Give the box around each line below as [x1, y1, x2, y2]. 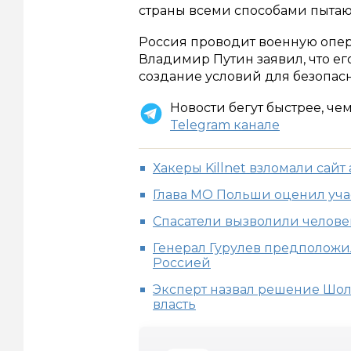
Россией [153, 255, 211, 271]
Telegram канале [170, 118, 280, 133]
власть [153, 297, 196, 313]
